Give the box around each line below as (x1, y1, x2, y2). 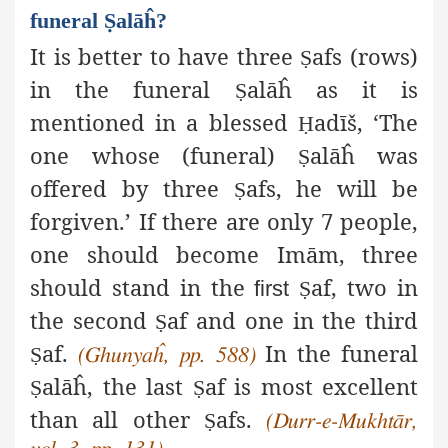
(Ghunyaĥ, (77, 344, 170, 367)
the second (30, 305, 156, 336)
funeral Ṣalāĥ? (30, 8, 167, 34)
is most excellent (224, 371, 418, 402)
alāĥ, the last (42, 371, 193, 402)
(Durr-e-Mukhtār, (266, 410, 418, 433)
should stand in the (30, 272, 255, 303)
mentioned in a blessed (30, 107, 298, 138)
